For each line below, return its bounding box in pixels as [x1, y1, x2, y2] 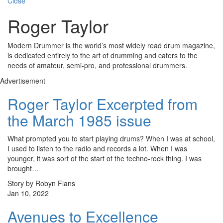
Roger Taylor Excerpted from [7, 93, 198, 115]
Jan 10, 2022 [7, 188, 49, 199]
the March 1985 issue [7, 110, 151, 131]
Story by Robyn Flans [7, 178, 75, 189]
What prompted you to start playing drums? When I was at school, [7, 133, 215, 144]
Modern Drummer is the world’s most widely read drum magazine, [7, 40, 215, 51]
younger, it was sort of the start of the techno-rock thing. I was [7, 153, 202, 164]
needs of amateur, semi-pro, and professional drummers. [7, 60, 187, 71]
